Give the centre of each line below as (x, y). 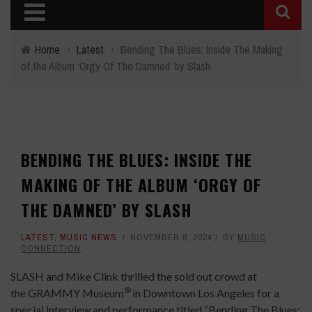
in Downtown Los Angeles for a (206, 293)
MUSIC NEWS (88, 237)
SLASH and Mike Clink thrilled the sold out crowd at (134, 276)
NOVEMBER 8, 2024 (171, 237)
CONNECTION (51, 248)
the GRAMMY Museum (67, 293)
